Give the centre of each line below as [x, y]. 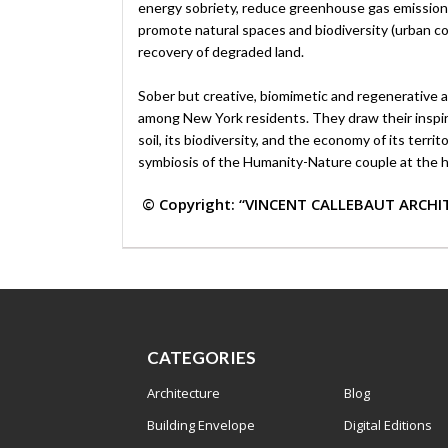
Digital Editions [387, 424]
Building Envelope [201, 424]
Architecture [183, 392]
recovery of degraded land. [221, 51]
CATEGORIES [201, 357]
